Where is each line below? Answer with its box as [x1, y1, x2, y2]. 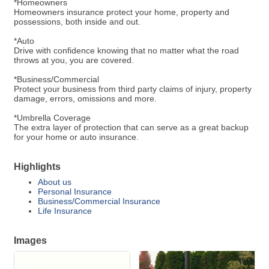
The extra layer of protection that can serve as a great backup [14, 122, 249, 133]
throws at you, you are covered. [14, 55, 134, 65]
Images [14, 235, 47, 246]
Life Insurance [38, 206, 92, 216]
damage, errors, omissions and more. [14, 94, 157, 104]
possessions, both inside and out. [14, 17, 141, 27]
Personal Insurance [38, 187, 112, 197]
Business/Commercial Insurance [38, 196, 160, 207]
